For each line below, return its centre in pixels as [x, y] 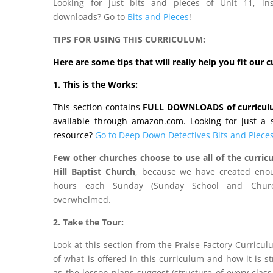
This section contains [98, 107]
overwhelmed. [82, 199]
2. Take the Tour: [89, 222]
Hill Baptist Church [94, 171]
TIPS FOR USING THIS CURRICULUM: [129, 39]
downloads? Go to [90, 16]
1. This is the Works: [96, 84]
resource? [73, 135]
